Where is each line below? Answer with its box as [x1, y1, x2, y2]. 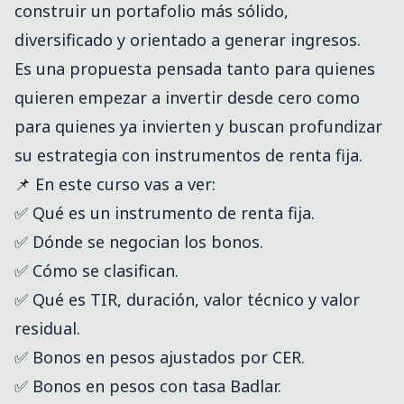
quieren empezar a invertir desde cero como [14, 87, 360, 109]
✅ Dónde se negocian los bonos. [14, 231, 263, 253]
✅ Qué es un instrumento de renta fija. [14, 202, 315, 225]
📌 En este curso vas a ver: [14, 173, 216, 196]
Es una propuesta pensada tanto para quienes [14, 58, 375, 80]
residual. [14, 317, 80, 340]
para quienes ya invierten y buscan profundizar [14, 115, 382, 138]
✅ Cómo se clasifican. [14, 260, 179, 282]
